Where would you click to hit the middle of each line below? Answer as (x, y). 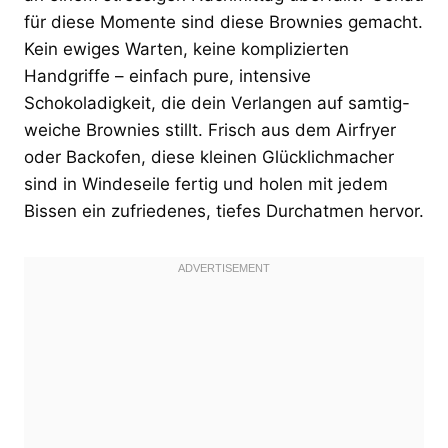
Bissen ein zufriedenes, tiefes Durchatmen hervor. (224, 210)
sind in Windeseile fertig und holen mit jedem (206, 183)
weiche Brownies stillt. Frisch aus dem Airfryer (210, 129)
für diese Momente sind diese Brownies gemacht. (223, 21)
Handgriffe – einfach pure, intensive (167, 75)
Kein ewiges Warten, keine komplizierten (186, 48)
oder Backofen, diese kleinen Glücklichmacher (209, 156)
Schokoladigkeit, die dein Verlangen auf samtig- (217, 102)
